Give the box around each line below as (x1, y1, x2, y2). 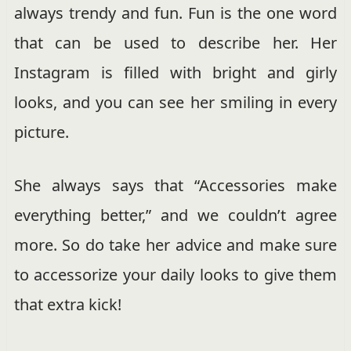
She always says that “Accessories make (13, 175, 338, 197)
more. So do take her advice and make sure (13, 234, 338, 256)
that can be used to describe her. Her (13, 32, 338, 54)
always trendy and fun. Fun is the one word (13, 2, 338, 24)
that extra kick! (13, 294, 121, 316)
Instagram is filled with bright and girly (13, 62, 338, 84)
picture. (13, 121, 69, 143)
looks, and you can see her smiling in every (13, 92, 338, 114)
